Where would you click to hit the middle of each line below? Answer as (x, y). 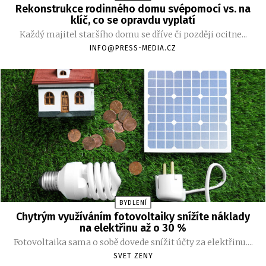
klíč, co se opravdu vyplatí (133, 20)
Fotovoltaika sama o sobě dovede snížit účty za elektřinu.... (133, 242)
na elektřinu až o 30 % (133, 228)
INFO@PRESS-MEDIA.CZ (133, 48)
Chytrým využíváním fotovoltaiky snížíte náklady (133, 216)
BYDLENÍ (133, 202)
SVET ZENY (133, 256)
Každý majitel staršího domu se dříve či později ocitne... (133, 35)
